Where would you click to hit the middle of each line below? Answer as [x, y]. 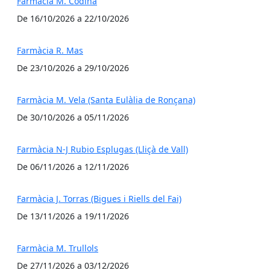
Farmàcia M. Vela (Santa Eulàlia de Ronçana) [106, 100]
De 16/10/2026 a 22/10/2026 [73, 18]
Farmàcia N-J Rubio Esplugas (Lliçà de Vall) [102, 149]
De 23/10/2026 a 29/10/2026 [73, 68]
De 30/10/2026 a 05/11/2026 [73, 117]
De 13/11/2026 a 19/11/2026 [73, 216]
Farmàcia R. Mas [50, 50]
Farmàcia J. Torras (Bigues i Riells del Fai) [99, 199]
